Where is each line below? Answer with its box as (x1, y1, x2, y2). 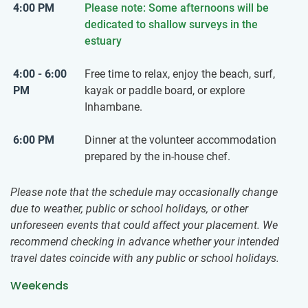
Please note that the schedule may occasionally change (10, 186, 278, 199)
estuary (85, 34, 122, 48)
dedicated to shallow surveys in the (85, 18, 258, 32)
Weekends (10, 278, 69, 294)
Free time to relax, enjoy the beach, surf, (85, 67, 275, 81)
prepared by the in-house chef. (85, 150, 230, 164)
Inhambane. (85, 100, 142, 114)
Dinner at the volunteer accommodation (85, 133, 276, 147)
